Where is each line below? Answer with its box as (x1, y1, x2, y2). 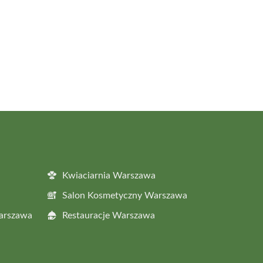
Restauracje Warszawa (62, 210, 155, 220)
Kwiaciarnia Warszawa (62, 170, 156, 180)
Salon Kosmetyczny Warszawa (62, 190, 187, 200)
